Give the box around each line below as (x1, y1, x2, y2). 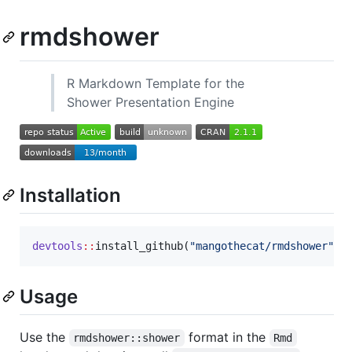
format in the (184, 328, 269, 345)
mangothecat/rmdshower (196, 239, 328, 252)
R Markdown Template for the (67, 75, 244, 91)
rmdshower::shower (73, 331, 181, 344)
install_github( (95, 239, 189, 252)
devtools (32, 239, 82, 252)
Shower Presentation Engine (67, 93, 234, 110)
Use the (20, 328, 69, 345)
